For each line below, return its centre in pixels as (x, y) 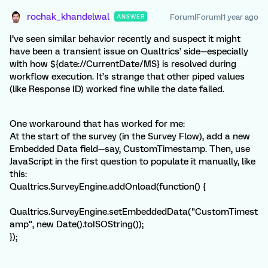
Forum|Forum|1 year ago (214, 17)
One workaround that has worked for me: (97, 124)
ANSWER (131, 17)
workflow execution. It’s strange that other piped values (127, 77)
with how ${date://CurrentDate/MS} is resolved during (123, 64)
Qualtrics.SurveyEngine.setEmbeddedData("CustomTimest (134, 212)
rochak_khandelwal (68, 17)
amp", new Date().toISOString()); (77, 225)
